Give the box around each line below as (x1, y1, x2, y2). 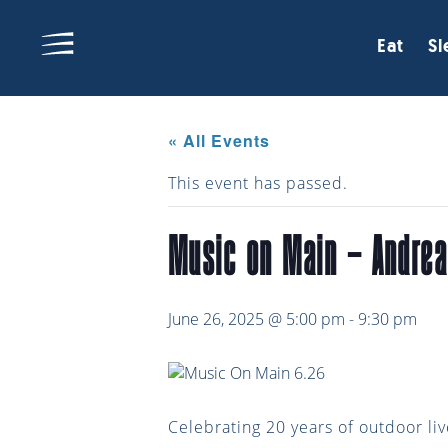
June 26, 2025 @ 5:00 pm (168, 308, 345, 330)
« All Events (168, 129, 270, 152)
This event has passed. (168, 172, 348, 194)
